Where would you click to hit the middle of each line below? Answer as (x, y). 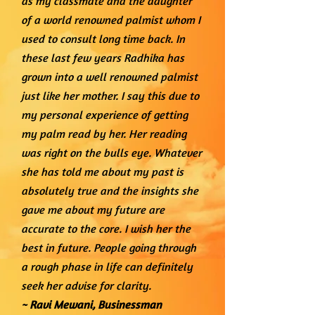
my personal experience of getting (104, 115)
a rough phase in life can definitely (107, 266)
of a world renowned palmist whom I (111, 20)
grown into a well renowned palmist (109, 77)
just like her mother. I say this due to (110, 96)
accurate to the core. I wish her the (106, 229)
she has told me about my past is (102, 172)
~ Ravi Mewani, (59, 304)
